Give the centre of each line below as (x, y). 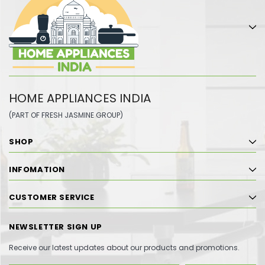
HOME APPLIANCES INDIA (80, 98)
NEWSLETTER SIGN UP (56, 227)
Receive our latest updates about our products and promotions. (124, 247)
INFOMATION (37, 169)
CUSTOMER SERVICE (52, 197)
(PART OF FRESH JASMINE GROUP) (66, 115)
